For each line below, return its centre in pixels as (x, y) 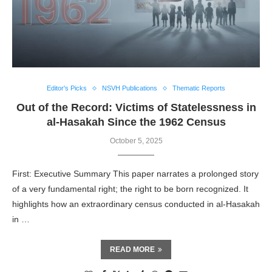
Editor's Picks (67, 88)
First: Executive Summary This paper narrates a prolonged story (135, 174)
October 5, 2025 (136, 141)
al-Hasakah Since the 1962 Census (136, 122)
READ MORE (132, 250)
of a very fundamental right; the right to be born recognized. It (130, 189)
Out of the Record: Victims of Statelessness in (136, 107)
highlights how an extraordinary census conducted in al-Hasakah (136, 204)
